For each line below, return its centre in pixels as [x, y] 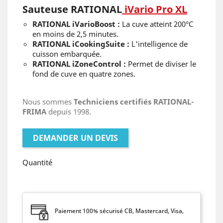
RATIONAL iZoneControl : [79, 63]
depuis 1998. [69, 111]
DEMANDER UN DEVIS [75, 138]
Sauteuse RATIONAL [72, 9]
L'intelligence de [160, 44]
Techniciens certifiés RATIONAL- [134, 101]
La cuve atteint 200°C [157, 24]
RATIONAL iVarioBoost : [76, 24]
